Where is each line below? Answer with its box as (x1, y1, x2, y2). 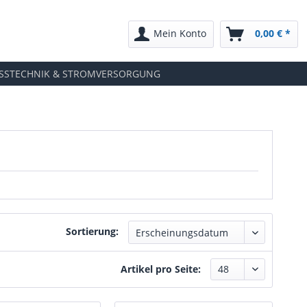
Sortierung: (66, 225, 119, 238)
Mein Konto (153, 27, 206, 40)
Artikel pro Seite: (121, 262, 201, 275)
